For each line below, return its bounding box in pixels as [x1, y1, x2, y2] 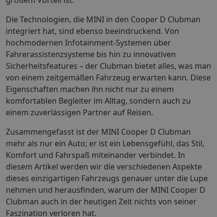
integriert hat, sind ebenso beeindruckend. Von [6, 25, 179, 36]
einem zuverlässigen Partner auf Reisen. [6, 107, 153, 118]
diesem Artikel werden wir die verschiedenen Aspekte [6, 161, 202, 172]
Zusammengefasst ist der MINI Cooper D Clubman [6, 126, 191, 137]
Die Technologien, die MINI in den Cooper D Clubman [6, 14, 201, 25]
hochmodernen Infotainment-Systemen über [6, 37, 171, 48]
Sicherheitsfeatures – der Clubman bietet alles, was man [6, 60, 211, 71]
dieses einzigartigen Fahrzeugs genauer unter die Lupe [6, 172, 208, 184]
